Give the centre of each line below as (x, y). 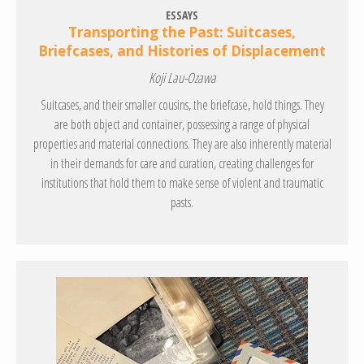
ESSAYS (182, 15)
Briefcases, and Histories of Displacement (182, 51)
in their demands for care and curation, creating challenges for (182, 164)
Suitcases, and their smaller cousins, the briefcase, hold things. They (182, 105)
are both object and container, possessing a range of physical (182, 125)
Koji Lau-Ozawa (182, 78)
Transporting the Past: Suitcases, (182, 32)
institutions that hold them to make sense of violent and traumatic (182, 183)
